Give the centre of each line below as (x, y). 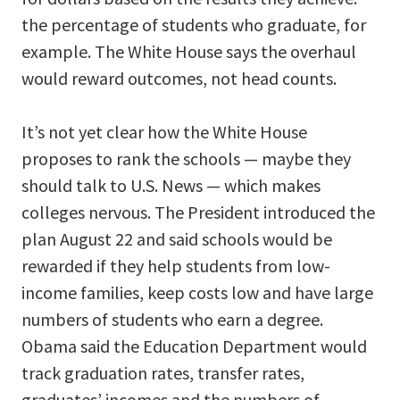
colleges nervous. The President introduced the (198, 212)
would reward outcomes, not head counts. (179, 79)
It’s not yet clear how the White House (164, 132)
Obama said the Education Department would (194, 346)
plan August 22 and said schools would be (177, 239)
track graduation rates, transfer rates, (163, 373)
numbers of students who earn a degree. (172, 320)
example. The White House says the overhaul (189, 52)
